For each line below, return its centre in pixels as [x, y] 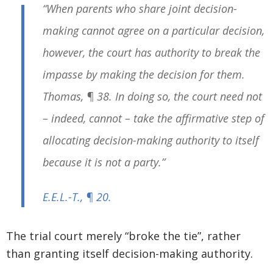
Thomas [62, 97]
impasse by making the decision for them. [144, 75]
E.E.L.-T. [62, 197]
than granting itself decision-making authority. [129, 254]
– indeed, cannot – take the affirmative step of [154, 119]
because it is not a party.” [104, 162]
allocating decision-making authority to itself [151, 140]
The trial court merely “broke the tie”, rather [123, 236]
